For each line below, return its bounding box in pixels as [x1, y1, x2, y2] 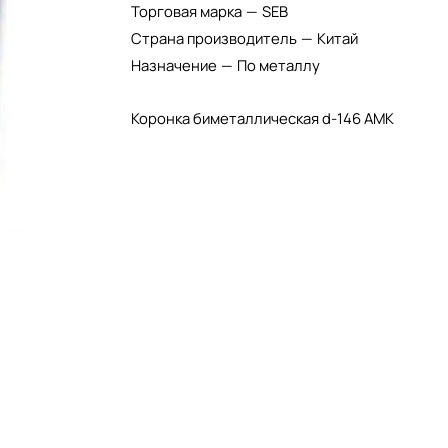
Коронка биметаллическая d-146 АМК [130, 108, 394, 128]
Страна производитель [130, 28, 300, 48]
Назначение [130, 55, 220, 75]
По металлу [236, 55, 320, 75]
